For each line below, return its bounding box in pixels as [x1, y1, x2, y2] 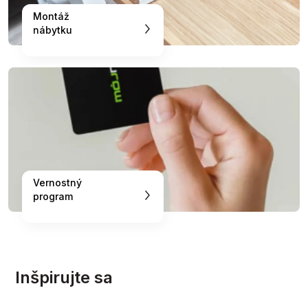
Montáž [33, 10, 78, 22]
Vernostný [33, 176, 82, 188]
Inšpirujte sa [15, 267, 113, 287]
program [33, 190, 73, 202]
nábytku [33, 23, 72, 36]
